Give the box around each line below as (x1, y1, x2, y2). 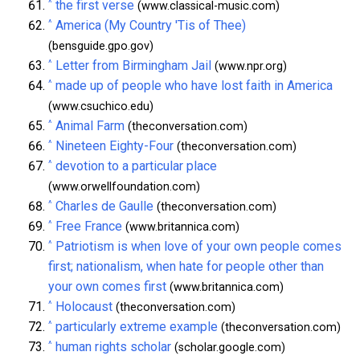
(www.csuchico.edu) (48, 99, 153, 113)
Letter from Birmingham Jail (55, 57, 211, 73)
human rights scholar (55, 338, 171, 354)
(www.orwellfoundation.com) (48, 179, 200, 194)
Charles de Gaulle (55, 198, 153, 214)
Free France (55, 218, 122, 234)
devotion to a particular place (55, 157, 217, 174)
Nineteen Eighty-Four (55, 137, 174, 153)
